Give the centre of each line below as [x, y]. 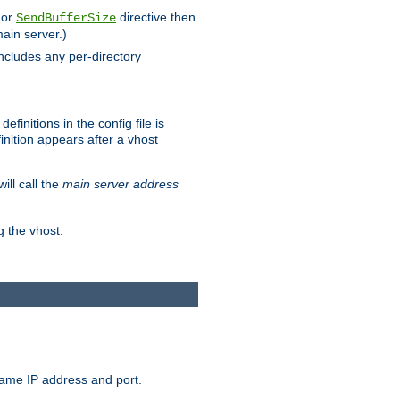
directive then [156, 17]
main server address [121, 183]
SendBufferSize [66, 17]
